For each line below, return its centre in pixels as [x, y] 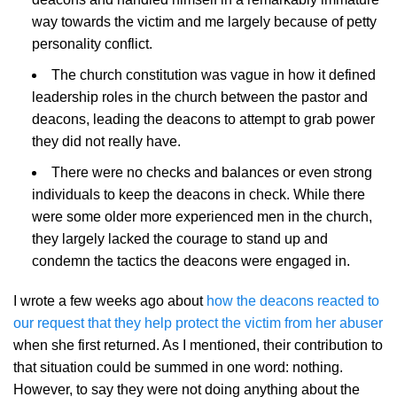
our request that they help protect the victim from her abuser [198, 323]
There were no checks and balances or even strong [211, 172]
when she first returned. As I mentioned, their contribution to [198, 346]
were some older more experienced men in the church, [202, 216]
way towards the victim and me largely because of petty [204, 22]
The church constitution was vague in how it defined [213, 74]
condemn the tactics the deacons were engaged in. [191, 261]
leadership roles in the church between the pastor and [199, 97]
